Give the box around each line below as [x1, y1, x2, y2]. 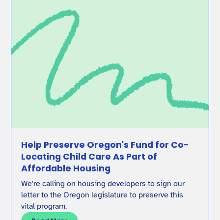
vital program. [21, 201, 67, 211]
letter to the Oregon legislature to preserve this [21, 190, 184, 200]
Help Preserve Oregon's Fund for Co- [21, 138, 190, 151]
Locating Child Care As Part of [21, 150, 158, 163]
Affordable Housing [21, 162, 111, 175]
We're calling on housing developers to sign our [21, 178, 185, 189]
